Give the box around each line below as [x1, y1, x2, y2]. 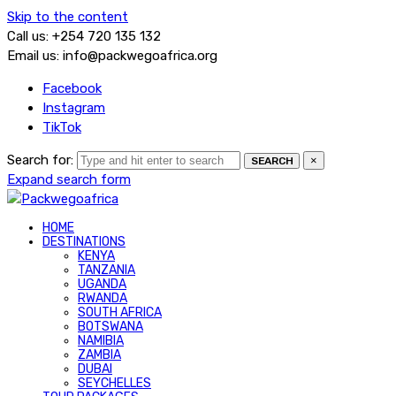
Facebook [42, 80, 102, 96]
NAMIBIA [78, 333, 124, 348]
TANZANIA [78, 263, 135, 278]
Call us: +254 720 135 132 [7, 28, 161, 44]
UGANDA [78, 277, 126, 292]
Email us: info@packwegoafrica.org [7, 48, 217, 64]
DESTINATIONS [42, 234, 126, 249]
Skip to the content [7, 9, 128, 25]
